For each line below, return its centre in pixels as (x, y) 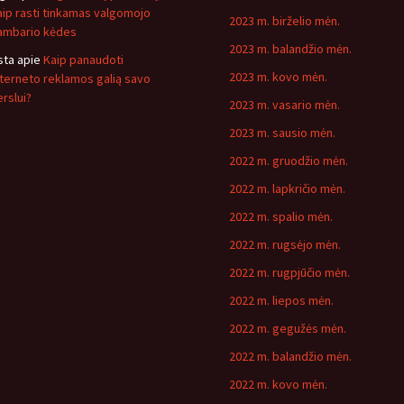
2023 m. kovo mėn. (278, 77)
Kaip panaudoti (83, 60)
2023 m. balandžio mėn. (290, 49)
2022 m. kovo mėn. (278, 384)
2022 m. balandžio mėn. (290, 356)
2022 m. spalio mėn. (281, 216)
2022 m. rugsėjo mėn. (285, 244)
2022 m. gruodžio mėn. (289, 161)
